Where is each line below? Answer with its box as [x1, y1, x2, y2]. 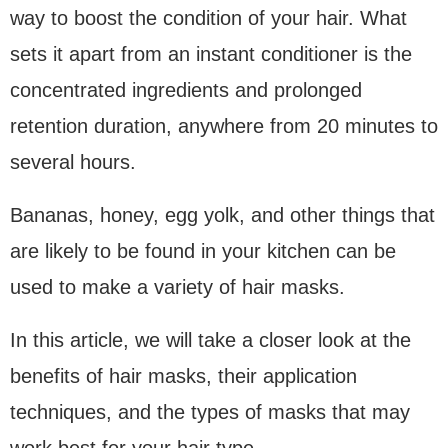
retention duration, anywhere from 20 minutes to [10, 114, 438, 137]
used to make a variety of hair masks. [10, 275, 345, 298]
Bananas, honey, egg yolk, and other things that [10, 203, 435, 226]
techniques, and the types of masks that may [10, 400, 410, 423]
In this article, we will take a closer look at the [10, 328, 411, 351]
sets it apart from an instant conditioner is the [10, 42, 412, 65]
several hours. [10, 150, 136, 173]
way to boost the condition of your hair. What [10, 6, 407, 29]
